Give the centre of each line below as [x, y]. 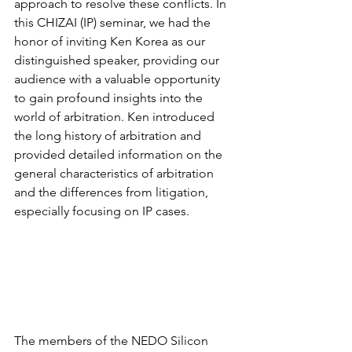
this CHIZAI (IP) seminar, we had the [114, 22]
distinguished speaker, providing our [118, 60]
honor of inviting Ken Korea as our [111, 41]
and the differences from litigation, [113, 192]
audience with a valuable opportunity [119, 79]
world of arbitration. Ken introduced [116, 116]
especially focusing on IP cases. [102, 211]
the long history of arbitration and [109, 135]
